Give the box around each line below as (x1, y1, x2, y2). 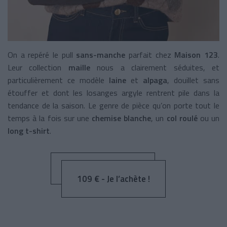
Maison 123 (174, 49, 218, 61)
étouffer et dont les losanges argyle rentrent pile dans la (8, 87, 219, 99)
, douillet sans (167, 74, 219, 87)
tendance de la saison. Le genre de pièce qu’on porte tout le (8, 99, 219, 112)
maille (61, 61, 90, 74)
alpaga (143, 74, 167, 87)
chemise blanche (89, 112, 152, 125)
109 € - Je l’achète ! (77, 172, 150, 186)
